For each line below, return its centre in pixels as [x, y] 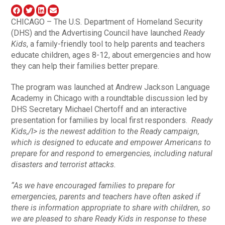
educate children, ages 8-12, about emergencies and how [111, 55]
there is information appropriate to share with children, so [111, 207]
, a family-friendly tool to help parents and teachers [116, 44]
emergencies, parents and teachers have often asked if [106, 196]
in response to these [170, 218]
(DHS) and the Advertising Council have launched [97, 33]
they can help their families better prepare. [85, 66]
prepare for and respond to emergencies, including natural [112, 153]
